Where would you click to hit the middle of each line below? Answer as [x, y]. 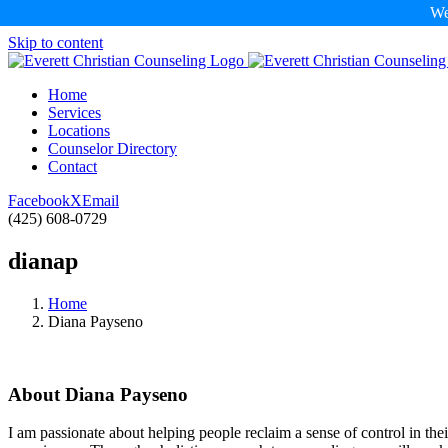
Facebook [39, 200]
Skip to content [55, 42]
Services [74, 112]
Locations [79, 130]
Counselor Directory [112, 148]
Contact [72, 166]
